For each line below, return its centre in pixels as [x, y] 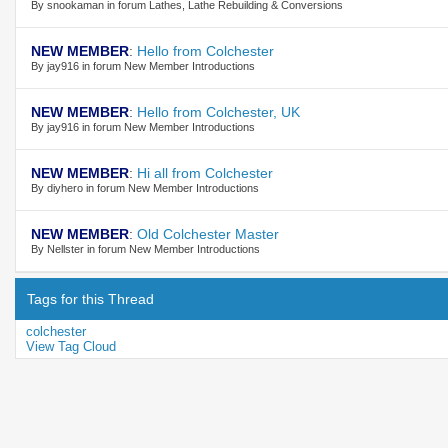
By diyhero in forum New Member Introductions [145, 187]
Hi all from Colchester [205, 172]
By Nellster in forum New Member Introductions [145, 248]
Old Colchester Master [208, 233]
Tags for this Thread [90, 298]
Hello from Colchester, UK [218, 111]
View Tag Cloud [71, 346]
